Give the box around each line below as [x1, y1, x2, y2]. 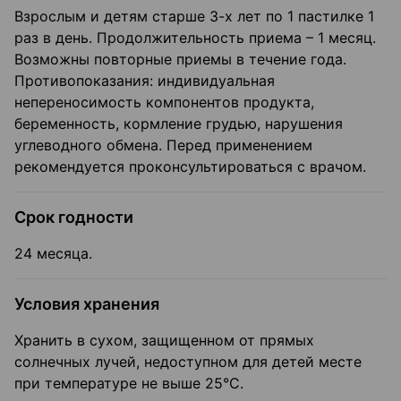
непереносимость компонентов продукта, [14, 93, 314, 112]
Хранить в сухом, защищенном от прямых [14, 331, 314, 350]
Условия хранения [14, 294, 159, 314]
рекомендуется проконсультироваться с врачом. [14, 158, 366, 176]
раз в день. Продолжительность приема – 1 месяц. [14, 29, 376, 47]
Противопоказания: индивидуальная [14, 72, 275, 90]
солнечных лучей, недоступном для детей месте [14, 353, 362, 371]
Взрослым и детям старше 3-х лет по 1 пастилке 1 [14, 7, 374, 26]
